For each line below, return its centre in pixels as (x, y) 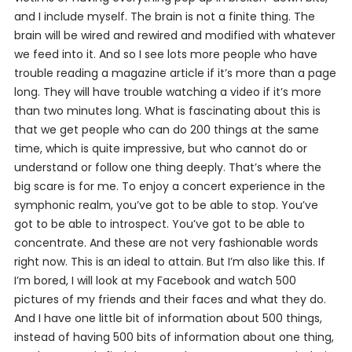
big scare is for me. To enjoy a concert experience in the (169, 187)
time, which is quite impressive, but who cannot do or (160, 149)
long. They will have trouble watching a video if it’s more (167, 92)
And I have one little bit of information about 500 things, (168, 319)
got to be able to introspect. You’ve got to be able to (159, 224)
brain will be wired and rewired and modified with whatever (174, 36)
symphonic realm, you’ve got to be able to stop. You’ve (166, 205)
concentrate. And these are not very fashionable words (166, 243)
